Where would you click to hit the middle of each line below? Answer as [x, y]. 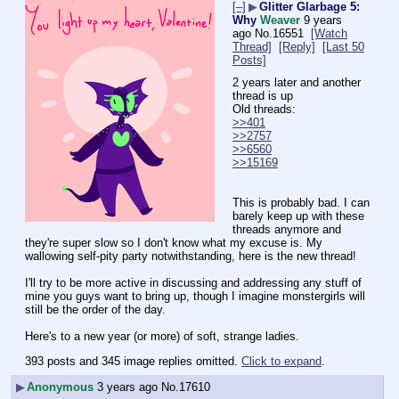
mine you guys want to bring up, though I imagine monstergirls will [195, 296]
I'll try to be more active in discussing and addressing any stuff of [193, 282]
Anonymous [60, 387]
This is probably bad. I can [301, 202]
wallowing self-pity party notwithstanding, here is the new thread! [191, 256]
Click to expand [281, 361]
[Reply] [297, 47]
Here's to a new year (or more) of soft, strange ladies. [162, 336]
